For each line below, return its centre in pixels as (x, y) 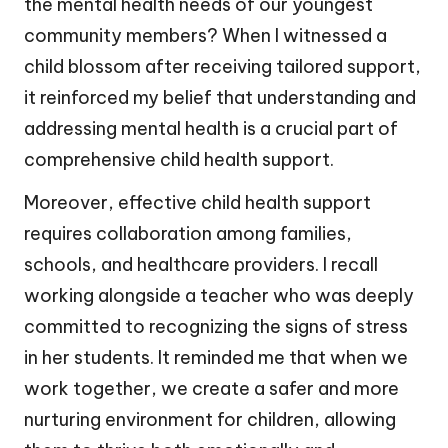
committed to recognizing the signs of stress (216, 326)
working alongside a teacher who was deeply (219, 295)
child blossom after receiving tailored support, (222, 66)
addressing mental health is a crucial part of (211, 128)
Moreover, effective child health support (197, 202)
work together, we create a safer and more (211, 388)
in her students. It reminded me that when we (216, 357)
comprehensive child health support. (179, 159)
